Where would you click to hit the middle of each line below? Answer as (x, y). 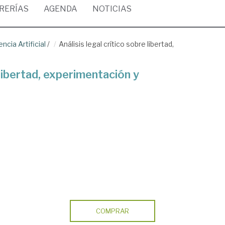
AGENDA (61, 9)
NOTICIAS (112, 9)
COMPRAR (112, 211)
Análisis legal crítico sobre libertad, (116, 44)
